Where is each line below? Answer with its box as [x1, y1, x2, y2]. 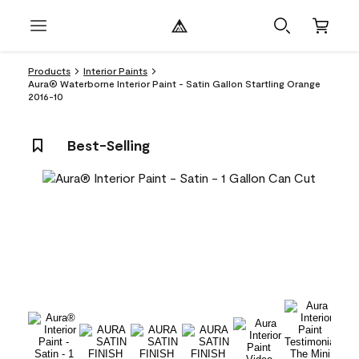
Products [28, 65, 71, 76]
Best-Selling [67, 136, 150, 154]
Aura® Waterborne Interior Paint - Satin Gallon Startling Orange [28, 78, 321, 89]
